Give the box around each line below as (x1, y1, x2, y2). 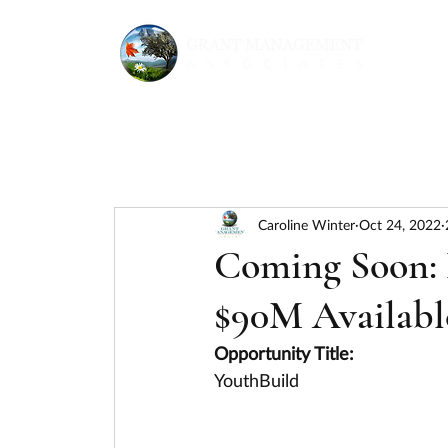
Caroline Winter (258, 215, 355, 233)
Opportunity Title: (214, 342, 354, 364)
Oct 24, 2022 (359, 215, 441, 233)
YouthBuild (214, 369, 299, 391)
